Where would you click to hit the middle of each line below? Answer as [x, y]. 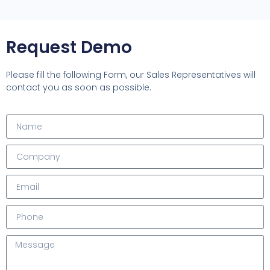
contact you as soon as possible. [79, 88]
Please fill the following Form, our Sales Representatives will [131, 75]
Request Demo [69, 48]
